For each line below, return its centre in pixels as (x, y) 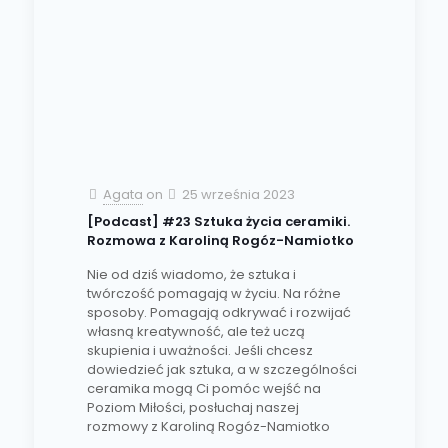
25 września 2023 (238, 194)
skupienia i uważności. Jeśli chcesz (199, 350)
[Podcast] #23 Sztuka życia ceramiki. (218, 221)
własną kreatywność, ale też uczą (195, 331)
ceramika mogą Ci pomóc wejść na (203, 388)
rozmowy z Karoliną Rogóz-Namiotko (208, 426)
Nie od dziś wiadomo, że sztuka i (191, 274)
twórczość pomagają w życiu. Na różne (213, 293)
